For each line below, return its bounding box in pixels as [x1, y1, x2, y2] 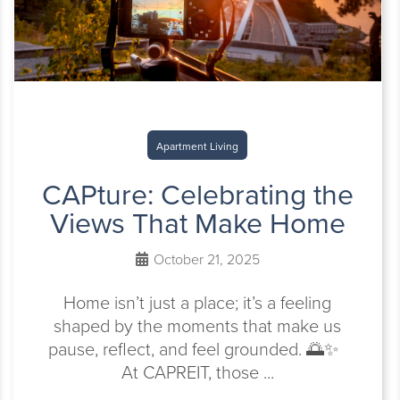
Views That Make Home [49, 202, 346, 245]
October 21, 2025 [149, 249, 260, 270]
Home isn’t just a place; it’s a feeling [63, 289, 332, 316]
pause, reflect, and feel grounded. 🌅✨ [47, 336, 347, 362]
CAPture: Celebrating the [41, 173, 354, 216]
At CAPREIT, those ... [121, 359, 274, 386]
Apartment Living [156, 138, 239, 154]
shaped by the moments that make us [54, 312, 342, 339]
